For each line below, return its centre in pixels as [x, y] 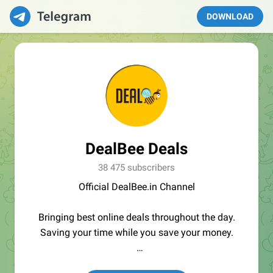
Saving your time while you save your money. [136, 232]
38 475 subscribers [136, 168]
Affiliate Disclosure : [136, 263]
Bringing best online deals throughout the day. [136, 217]
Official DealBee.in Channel [136, 187]
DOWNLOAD [230, 16]
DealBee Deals [136, 149]
